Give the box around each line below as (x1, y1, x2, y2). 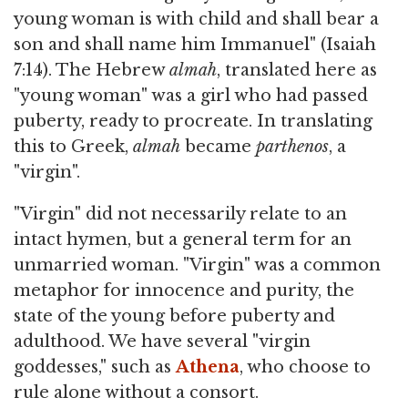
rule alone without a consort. (14, 382, 259, 403)
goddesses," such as (14, 357, 176, 378)
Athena (176, 357, 240, 378)
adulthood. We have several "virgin (14, 331, 311, 352)
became (180, 137, 256, 158)
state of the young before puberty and (14, 306, 335, 327)
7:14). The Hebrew (14, 60, 169, 81)
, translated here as (217, 60, 377, 81)
